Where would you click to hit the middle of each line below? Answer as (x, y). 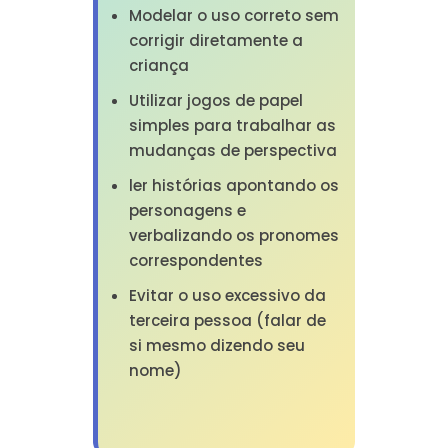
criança (158, 65)
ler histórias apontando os (233, 185)
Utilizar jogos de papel (215, 100)
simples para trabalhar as (232, 125)
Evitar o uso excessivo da (227, 295)
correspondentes (195, 260)
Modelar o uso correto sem (233, 15)
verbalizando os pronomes (233, 235)
